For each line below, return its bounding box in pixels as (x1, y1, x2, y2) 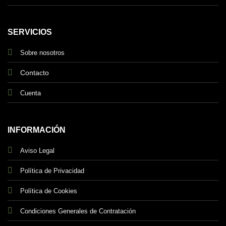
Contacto (20, 69, 49, 77)
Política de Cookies (20, 187, 77, 195)
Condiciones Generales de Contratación (20, 207, 136, 215)
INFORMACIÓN (7, 125, 66, 134)
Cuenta (20, 89, 41, 97)
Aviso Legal (20, 146, 54, 154)
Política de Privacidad (20, 166, 84, 175)
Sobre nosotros (20, 49, 65, 57)
